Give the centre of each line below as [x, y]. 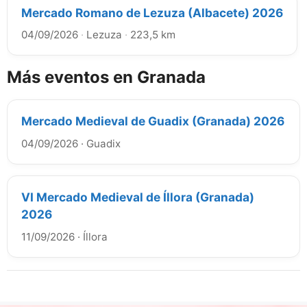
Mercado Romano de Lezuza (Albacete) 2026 [152, 12]
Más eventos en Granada [106, 77]
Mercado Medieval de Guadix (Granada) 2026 [153, 121]
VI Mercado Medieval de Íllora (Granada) [138, 197]
